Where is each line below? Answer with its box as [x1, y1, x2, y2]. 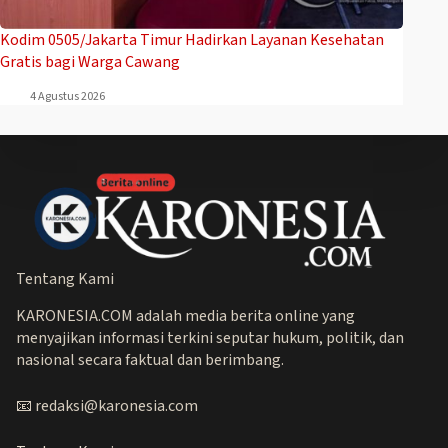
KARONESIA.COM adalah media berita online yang [16, 304, 355, 327]
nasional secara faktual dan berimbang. [16, 348, 284, 371]
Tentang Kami [16, 268, 114, 291]
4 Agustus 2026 [30, 88, 105, 106]
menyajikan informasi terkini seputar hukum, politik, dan [16, 326, 404, 349]
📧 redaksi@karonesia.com [16, 394, 198, 417]
